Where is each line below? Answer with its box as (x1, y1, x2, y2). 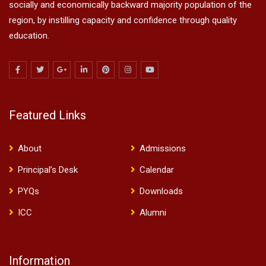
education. (9, 30, 49, 41)
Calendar (139, 164, 174, 175)
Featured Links (9, 108, 86, 122)
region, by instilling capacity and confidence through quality (9, 15, 237, 26)
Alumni (139, 207, 166, 218)
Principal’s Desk (18, 164, 78, 175)
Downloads (139, 186, 183, 197)
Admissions (139, 143, 186, 154)
